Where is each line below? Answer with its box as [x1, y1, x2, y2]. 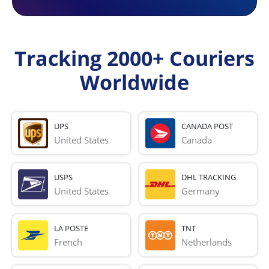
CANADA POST [181, 120, 233, 131]
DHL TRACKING [181, 171, 236, 183]
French [54, 235, 85, 248]
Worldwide [80, 68, 189, 97]
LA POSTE [54, 222, 88, 234]
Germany [181, 184, 220, 197]
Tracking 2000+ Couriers [14, 44, 255, 73]
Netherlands [181, 235, 232, 248]
